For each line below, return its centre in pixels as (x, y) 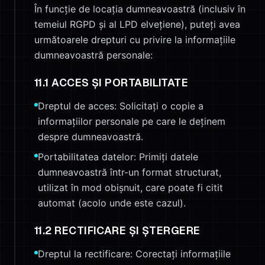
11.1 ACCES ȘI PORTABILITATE (112, 83)
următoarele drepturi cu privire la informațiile (135, 40)
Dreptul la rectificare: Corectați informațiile (134, 254)
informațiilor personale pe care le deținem (132, 121)
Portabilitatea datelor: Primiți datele (118, 157)
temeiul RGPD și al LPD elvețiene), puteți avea (137, 24)
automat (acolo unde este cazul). (112, 203)
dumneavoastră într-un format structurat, (130, 172)
